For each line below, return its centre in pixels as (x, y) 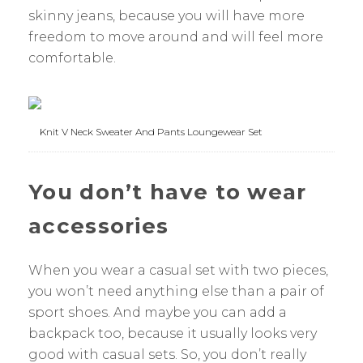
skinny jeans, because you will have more (167, 15)
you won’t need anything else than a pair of (176, 291)
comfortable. (72, 58)
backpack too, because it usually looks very (173, 333)
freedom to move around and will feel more (176, 36)
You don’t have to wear (168, 192)
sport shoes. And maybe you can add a (158, 312)
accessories (99, 226)
